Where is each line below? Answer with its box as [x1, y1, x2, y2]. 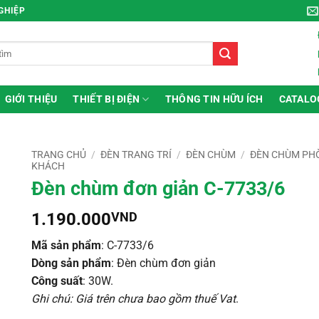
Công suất [31, 274, 83, 288]
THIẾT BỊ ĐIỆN [73, 93, 140, 105]
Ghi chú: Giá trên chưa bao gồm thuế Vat [31, 292, 236, 306]
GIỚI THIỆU [4, 93, 58, 105]
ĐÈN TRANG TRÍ [100, 149, 172, 160]
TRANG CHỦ [31, 149, 86, 160]
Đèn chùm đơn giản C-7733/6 [31, 177, 285, 200]
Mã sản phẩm [31, 239, 101, 253]
